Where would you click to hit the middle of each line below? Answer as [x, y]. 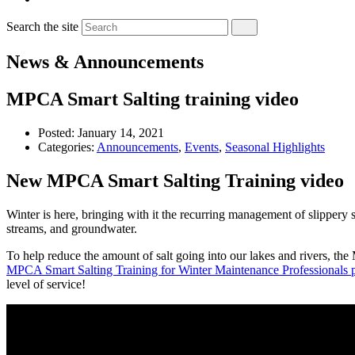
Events [202, 147]
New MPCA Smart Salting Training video [175, 180]
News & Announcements [105, 61]
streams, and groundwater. [72, 228]
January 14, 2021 [121, 132]
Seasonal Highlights [275, 147]
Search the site [42, 27]
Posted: [58, 132]
